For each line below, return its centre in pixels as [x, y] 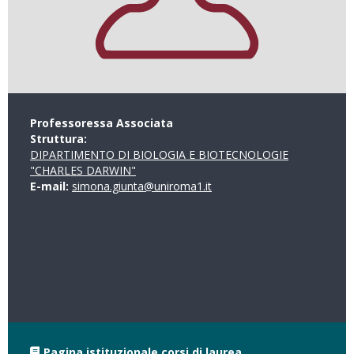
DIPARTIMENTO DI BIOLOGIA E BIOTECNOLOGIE [159, 154]
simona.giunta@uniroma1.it [142, 186]
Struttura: [60, 139]
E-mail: [51, 186]
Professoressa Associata [102, 123]
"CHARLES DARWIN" [83, 170]
